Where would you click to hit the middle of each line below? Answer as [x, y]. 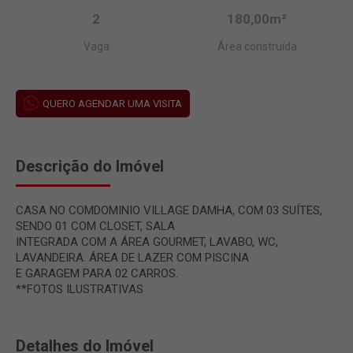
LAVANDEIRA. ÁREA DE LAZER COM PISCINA [132, 257]
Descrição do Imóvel [90, 166]
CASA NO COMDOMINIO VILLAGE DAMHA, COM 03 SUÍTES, [169, 210]
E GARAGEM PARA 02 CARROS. [97, 273]
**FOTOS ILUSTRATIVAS [80, 289]
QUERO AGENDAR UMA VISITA [112, 103]
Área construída [257, 46]
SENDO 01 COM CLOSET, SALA [95, 226]
